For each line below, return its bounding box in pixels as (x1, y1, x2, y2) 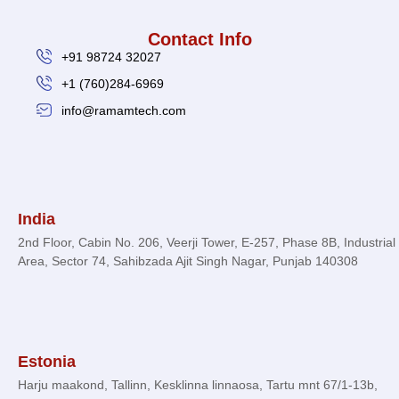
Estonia (18, 352, 76, 370)
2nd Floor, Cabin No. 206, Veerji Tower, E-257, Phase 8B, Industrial (18, 234, 395, 249)
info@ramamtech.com (61, 102, 186, 118)
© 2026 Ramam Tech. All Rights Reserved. (88, 139, 311, 153)
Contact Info (147, 28, 252, 49)
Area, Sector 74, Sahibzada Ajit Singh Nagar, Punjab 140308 (18, 253, 358, 268)
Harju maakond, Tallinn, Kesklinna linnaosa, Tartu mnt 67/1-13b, (18, 377, 378, 392)
